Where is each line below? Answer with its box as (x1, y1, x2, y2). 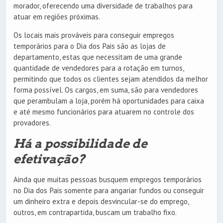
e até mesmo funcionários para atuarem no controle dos (13, 107, 194, 116)
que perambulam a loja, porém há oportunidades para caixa (13, 96, 204, 106)
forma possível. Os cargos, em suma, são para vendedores (13, 85, 198, 95)
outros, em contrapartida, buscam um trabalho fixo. (13, 208, 177, 218)
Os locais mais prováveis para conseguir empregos (13, 30, 174, 40)
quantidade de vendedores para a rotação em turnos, (13, 63, 184, 73)
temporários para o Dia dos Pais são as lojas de (13, 41, 166, 51)
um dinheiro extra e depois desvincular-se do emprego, (13, 197, 189, 207)
